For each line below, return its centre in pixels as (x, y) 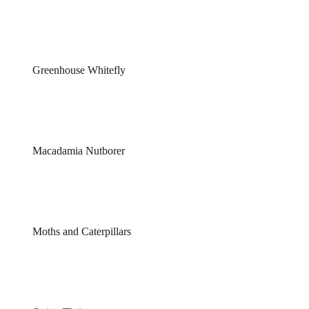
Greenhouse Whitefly (79, 70)
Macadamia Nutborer (78, 151)
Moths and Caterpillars (81, 232)
